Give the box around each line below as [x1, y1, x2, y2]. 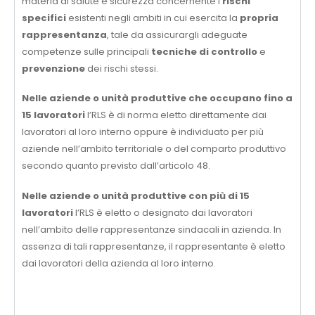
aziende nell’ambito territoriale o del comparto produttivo [22, 142, 286, 156]
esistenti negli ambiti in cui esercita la [66, 11, 240, 25]
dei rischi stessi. [85, 61, 158, 75]
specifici [22, 11, 66, 25]
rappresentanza [22, 27, 107, 41]
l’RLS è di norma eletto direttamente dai [85, 108, 266, 122]
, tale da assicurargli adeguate [107, 27, 247, 41]
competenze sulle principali [22, 44, 151, 58]
